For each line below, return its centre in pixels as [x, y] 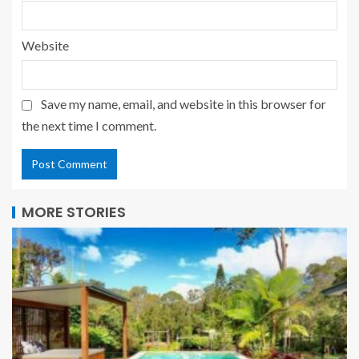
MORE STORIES [74, 212]
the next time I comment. [89, 125]
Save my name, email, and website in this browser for [184, 103]
